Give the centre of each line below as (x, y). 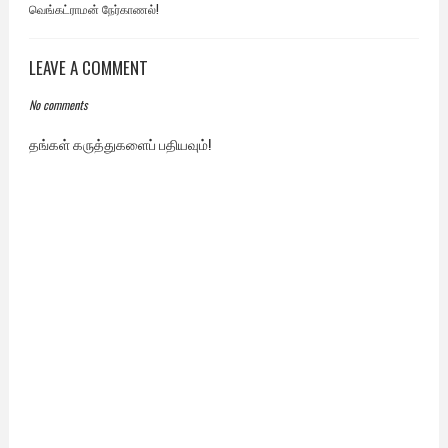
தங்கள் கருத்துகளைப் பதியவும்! (119, 144)
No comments (57, 105)
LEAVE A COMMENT (88, 68)
